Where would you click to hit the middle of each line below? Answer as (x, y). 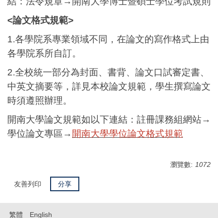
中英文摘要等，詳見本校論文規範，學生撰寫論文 (109, 86)
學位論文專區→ (40, 133)
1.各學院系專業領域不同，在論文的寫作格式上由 (108, 39)
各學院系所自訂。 (44, 53)
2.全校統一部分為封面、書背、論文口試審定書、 (108, 72)
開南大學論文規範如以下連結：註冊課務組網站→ (109, 119)
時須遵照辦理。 (40, 100)
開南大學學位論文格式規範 (127, 133)
